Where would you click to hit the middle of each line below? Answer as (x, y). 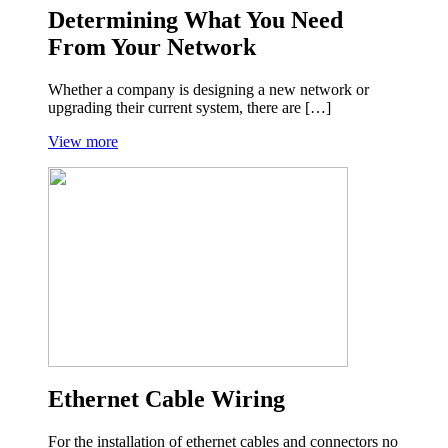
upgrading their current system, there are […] (189, 107)
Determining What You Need (195, 19)
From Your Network (152, 46)
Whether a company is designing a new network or (208, 89)
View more (83, 141)
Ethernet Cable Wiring (166, 399)
